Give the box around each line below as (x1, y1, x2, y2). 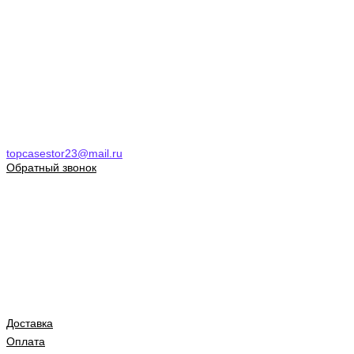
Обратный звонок (6, 160, 96, 174)
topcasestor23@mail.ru (6, 146, 122, 160)
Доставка (6, 316, 53, 330)
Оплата (6, 334, 45, 348)
